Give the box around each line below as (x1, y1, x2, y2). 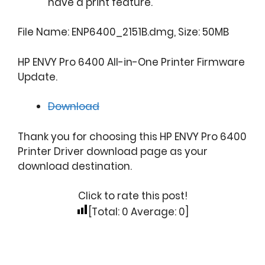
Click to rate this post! (77, 189, 188, 203)
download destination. (18, 159, 132, 173)
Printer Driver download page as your (18, 144, 208, 159)
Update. (18, 69, 57, 84)
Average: (128, 205, 179, 219)
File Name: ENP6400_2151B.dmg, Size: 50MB (18, 25, 229, 40)
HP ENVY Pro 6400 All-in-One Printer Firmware (18, 54, 245, 69)
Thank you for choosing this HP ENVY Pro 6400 (18, 129, 247, 144)
